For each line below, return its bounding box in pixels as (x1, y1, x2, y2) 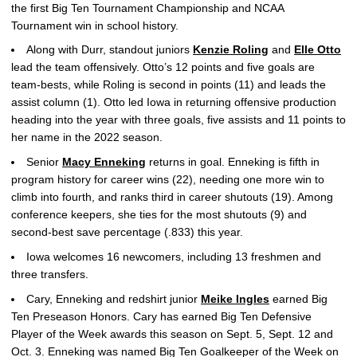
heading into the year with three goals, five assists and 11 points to (11, 113, 346, 127)
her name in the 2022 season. (11, 131, 163, 144)
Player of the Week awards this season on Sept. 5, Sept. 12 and (11, 327, 333, 340)
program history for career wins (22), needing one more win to (11, 173, 324, 186)
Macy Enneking (62, 155, 146, 168)
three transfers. (11, 267, 88, 280)
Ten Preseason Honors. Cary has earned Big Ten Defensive (11, 309, 312, 323)
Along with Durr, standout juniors (26, 43, 193, 57)
